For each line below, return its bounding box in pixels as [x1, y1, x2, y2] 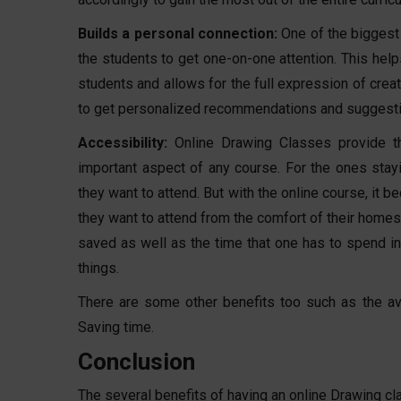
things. [78, 259, 119, 277]
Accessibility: [78, 133, 175, 151]
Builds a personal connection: [78, 24, 282, 42]
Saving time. [78, 318, 154, 336]
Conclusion [78, 347, 195, 375]
